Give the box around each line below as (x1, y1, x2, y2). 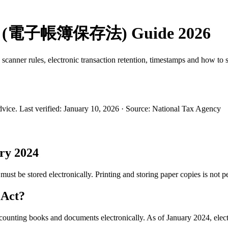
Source (126, 104, 148, 113)
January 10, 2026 (64, 104, 119, 113)
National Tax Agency (152, 104, 221, 113)
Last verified (19, 104, 60, 113)
